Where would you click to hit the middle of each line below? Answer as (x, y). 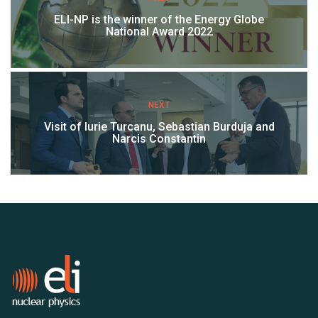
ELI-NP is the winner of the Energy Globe (159, 20)
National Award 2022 (159, 32)
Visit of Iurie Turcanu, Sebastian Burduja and (159, 126)
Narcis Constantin (159, 138)
